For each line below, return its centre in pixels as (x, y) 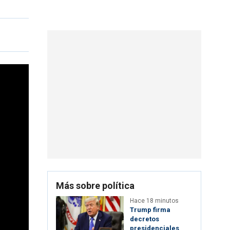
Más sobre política (95, 186)
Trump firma (150, 210)
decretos (145, 219)
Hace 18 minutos (154, 201)
